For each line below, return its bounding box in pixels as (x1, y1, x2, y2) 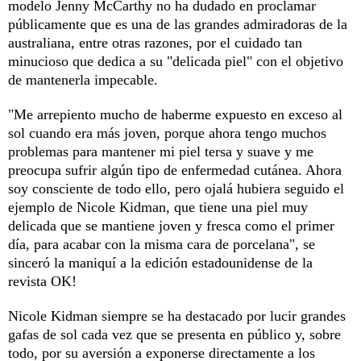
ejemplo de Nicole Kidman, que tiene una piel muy (8, 198, 308, 215)
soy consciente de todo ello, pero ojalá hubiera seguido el (8, 180, 344, 197)
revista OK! (8, 272, 77, 289)
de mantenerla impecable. (8, 71, 158, 88)
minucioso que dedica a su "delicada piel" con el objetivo (8, 52, 343, 69)
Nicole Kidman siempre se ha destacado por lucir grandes (8, 307, 346, 324)
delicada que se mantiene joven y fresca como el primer (8, 217, 334, 234)
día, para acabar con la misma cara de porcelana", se (8, 235, 315, 252)
